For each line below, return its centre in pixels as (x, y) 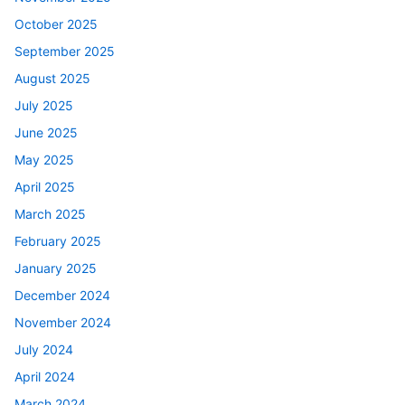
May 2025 (44, 159)
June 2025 (46, 132)
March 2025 (50, 213)
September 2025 (65, 51)
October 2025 (56, 24)
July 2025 (44, 105)
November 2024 (63, 322)
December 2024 (62, 295)
